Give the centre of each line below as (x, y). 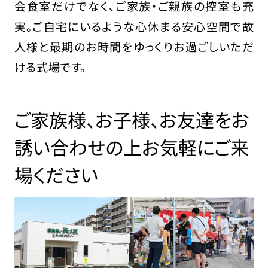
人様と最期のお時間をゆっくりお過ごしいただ (134, 46)
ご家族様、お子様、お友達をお (132, 119)
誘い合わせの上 (78, 147)
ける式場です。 (50, 67)
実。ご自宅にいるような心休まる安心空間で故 (134, 26)
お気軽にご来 (195, 147)
